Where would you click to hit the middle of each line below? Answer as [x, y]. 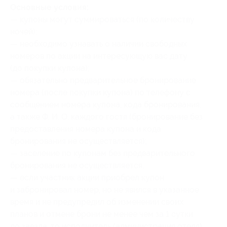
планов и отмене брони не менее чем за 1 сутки [102, 214]
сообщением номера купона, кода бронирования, [106, 105]
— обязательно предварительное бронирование [103, 80]
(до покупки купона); [50, 68]
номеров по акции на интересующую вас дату [99, 56]
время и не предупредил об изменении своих [97, 202]
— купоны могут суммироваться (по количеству [102, 20]
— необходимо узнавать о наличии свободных [99, 44]
